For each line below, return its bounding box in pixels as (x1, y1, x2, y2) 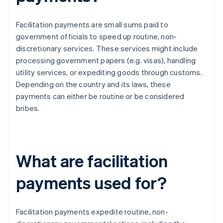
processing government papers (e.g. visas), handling (16, 55, 196, 66)
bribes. (16, 103, 40, 113)
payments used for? (16, 172, 167, 194)
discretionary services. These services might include (16, 43, 198, 54)
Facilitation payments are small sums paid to (16, 19, 168, 30)
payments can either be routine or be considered (16, 91, 185, 102)
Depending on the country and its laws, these (16, 79, 171, 90)
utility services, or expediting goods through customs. (16, 67, 202, 78)
